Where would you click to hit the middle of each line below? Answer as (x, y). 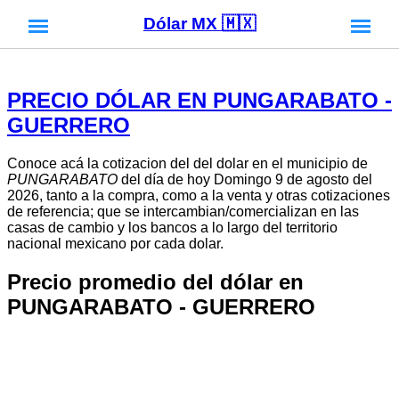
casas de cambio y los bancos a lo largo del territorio (172, 227)
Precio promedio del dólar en (155, 281)
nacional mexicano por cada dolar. (115, 243)
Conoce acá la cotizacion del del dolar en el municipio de (187, 163)
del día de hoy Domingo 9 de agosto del (245, 179)
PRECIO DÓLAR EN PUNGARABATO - (199, 100)
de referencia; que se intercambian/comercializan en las (183, 211)
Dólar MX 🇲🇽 (199, 24)
